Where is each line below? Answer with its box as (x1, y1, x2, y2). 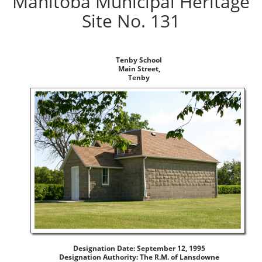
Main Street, (118, 64, 160, 73)
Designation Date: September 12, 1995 (73, 243, 205, 253)
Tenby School (116, 55, 162, 64)
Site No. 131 (82, 8, 180, 33)
